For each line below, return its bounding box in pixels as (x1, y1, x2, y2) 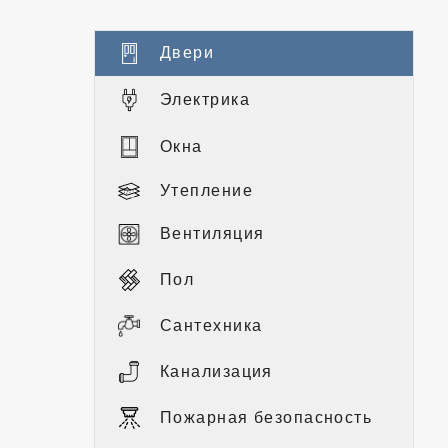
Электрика (160, 90, 250, 108)
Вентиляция (160, 225, 265, 243)
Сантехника (160, 316, 263, 334)
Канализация (160, 362, 273, 380)
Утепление (160, 181, 253, 199)
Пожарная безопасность (160, 408, 373, 426)
